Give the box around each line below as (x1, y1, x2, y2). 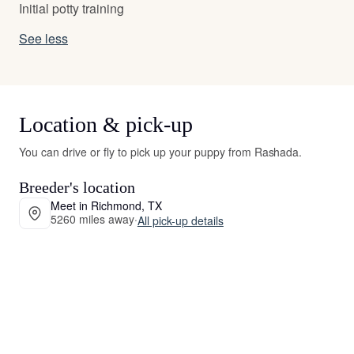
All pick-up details (137, 212, 224, 228)
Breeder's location (19, 179, 135, 196)
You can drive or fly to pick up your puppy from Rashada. (19, 144, 303, 160)
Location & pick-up (19, 112, 193, 137)
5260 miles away (51, 210, 134, 227)
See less (19, 29, 68, 47)
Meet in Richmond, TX (51, 197, 162, 213)
